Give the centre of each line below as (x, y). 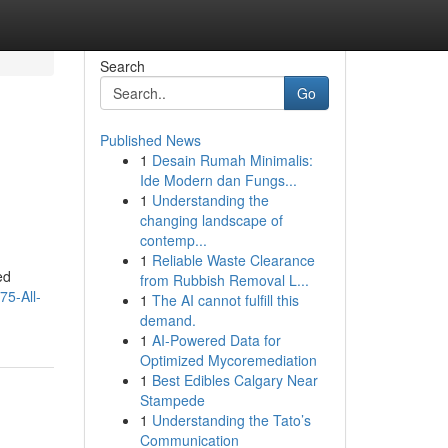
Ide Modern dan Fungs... (218, 180)
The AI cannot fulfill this (225, 300)
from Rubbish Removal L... (224, 280)
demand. (167, 320)
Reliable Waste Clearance (233, 260)
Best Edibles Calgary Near (234, 380)
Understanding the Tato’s (231, 420)
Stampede (172, 400)
